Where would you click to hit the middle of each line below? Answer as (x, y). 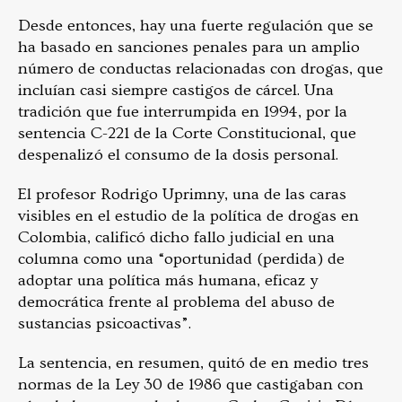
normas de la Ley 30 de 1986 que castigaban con (191, 385)
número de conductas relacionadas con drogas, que (201, 69)
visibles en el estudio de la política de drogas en (188, 216)
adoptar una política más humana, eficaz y (168, 281)
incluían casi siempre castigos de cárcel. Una (176, 91)
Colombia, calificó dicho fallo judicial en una (176, 238)
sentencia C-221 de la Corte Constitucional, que (187, 134)
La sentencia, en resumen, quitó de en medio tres (193, 363)
